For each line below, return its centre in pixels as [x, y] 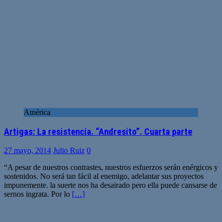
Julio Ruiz [69, 151]
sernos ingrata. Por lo [38, 194]
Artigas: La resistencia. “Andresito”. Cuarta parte [98, 132]
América [37, 112]
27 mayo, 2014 [28, 151]
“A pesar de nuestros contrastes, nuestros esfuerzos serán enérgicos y [111, 167]
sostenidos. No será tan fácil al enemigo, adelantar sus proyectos [104, 176]
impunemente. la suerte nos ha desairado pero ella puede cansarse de [111, 185]
